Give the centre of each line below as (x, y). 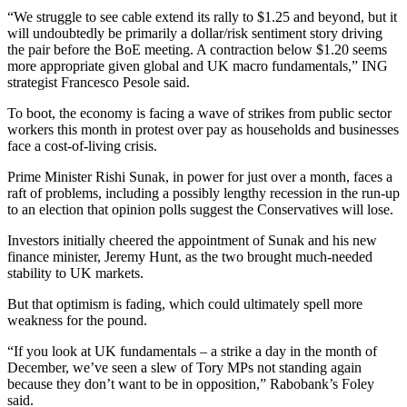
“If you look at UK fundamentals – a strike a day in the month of (192, 352)
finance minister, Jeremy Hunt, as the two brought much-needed (190, 257)
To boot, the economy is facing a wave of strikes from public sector (199, 114)
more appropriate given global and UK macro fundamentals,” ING (198, 66)
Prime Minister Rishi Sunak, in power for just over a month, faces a (200, 177)
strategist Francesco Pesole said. (99, 83)
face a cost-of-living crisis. (82, 146)
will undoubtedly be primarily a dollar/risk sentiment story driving (195, 34)
